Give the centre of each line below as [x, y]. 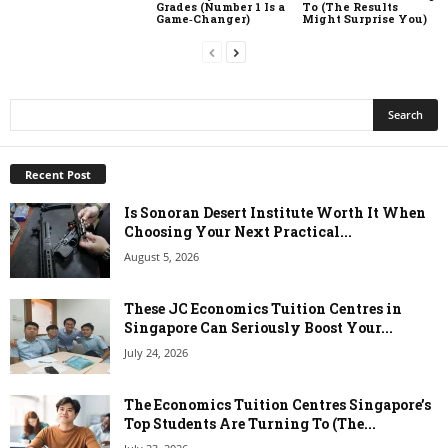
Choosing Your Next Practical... [238, 232]
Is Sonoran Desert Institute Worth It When [275, 213]
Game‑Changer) [202, 19]
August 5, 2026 [161, 257]
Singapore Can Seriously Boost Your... [258, 328]
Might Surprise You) [364, 19]
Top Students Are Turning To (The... [250, 424]
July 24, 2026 [156, 353]
